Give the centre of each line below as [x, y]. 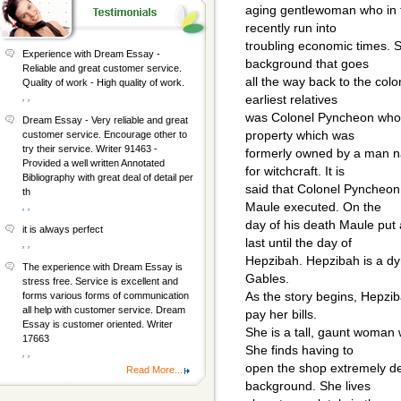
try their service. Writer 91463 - [90, 149]
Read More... [154, 370]
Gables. [267, 279]
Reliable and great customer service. [102, 68]
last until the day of [299, 243]
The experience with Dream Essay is [102, 267]
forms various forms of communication [106, 295]
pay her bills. [281, 315]
